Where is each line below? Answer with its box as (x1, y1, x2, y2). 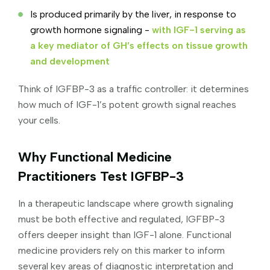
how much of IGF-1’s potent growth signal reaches (18, 98, 236, 110)
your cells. (18, 114, 60, 126)
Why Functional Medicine (18, 148, 172, 165)
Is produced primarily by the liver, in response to (30, 8, 236, 20)
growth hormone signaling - (30, 24, 152, 36)
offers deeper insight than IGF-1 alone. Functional (18, 228, 231, 240)
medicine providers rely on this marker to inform (18, 244, 225, 256)
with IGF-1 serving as (152, 24, 246, 36)
